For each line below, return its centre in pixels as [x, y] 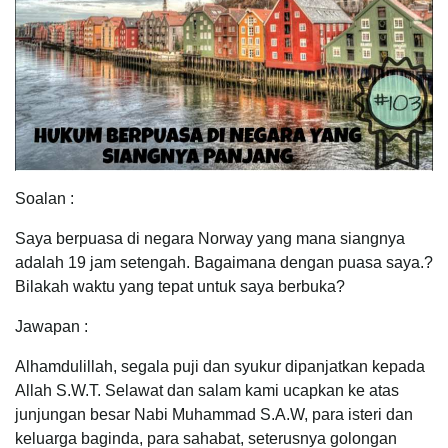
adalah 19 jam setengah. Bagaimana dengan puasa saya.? [224, 263]
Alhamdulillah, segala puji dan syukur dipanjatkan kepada [220, 367]
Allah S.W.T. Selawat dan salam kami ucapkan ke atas [207, 391]
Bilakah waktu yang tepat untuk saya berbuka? [180, 287]
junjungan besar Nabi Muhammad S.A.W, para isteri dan [214, 415]
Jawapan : [51, 327]
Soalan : [44, 199]
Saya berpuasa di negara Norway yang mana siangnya [210, 239]
